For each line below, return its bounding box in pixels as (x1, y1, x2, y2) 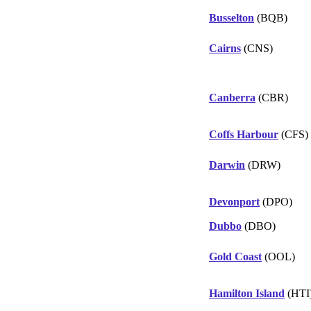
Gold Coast (209, 250, 262, 262)
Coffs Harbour (209, 128, 278, 140)
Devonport (209, 195, 260, 208)
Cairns (209, 42, 241, 54)
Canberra (209, 91, 255, 103)
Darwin (209, 158, 245, 171)
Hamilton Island (209, 287, 285, 299)
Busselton (209, 11, 254, 24)
